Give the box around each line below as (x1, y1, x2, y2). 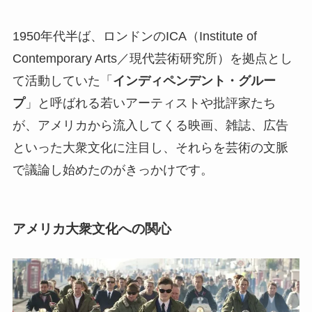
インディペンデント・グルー (112, 73, 276, 88)
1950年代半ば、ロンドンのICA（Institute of (12, 29, 257, 43)
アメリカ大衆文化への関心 (12, 221, 171, 237)
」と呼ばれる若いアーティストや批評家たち (24, 95, 276, 110)
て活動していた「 (12, 73, 113, 88)
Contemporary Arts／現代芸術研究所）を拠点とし (12, 51, 292, 65)
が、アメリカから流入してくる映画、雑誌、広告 (12, 118, 288, 132)
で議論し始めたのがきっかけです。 (12, 162, 213, 177)
